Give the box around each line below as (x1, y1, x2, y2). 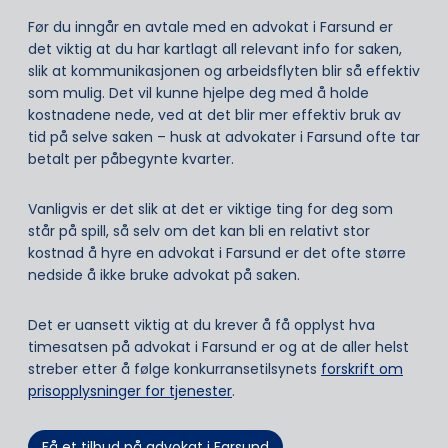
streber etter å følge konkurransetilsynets (28, 359, 321, 380)
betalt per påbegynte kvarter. (28, 149, 234, 170)
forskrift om (321, 359, 403, 380)
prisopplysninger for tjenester (28, 381, 232, 402)
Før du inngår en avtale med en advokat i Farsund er (28, 17, 393, 38)
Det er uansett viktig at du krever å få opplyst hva (28, 315, 375, 336)
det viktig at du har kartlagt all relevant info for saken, (28, 39, 402, 60)
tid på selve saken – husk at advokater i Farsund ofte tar (28, 127, 420, 148)
